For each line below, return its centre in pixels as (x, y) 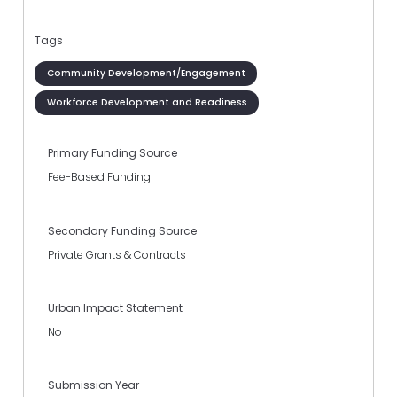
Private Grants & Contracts (117, 254)
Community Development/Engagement (146, 73)
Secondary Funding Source (122, 230)
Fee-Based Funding (99, 177)
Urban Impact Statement (115, 307)
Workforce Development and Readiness (147, 102)
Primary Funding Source (113, 153)
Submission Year (93, 385)
